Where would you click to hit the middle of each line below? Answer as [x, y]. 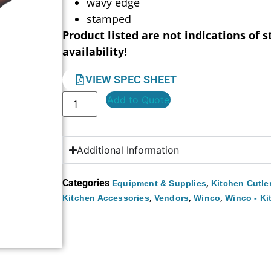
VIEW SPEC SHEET [131, 80]
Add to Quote [139, 100]
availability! [95, 51]
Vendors [171, 198]
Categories [86, 183]
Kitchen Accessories [106, 198]
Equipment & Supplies [159, 184]
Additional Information [128, 150]
